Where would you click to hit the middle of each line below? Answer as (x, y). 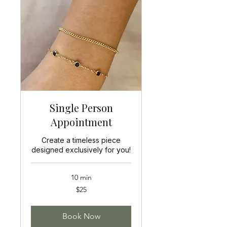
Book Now (81, 216)
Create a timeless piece (81, 140)
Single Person (81, 107)
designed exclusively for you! (81, 149)
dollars (39, 197)
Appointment (81, 122)
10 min (81, 177)
